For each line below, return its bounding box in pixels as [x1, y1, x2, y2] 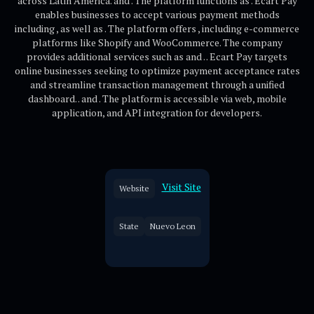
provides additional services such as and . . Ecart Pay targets [27, 50, 287, 63]
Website [118, 183, 149, 193]
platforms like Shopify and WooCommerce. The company [32, 36, 282, 49]
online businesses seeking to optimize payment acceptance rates [14, 64, 300, 77]
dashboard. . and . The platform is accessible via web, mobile [27, 92, 287, 105]
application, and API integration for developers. [52, 106, 262, 119]
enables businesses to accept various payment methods [34, 8, 280, 21]
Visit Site [161, 180, 201, 193]
